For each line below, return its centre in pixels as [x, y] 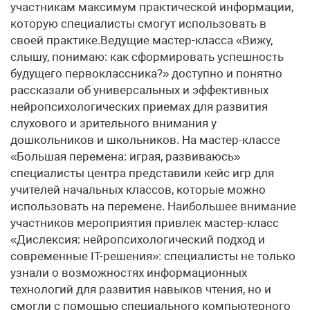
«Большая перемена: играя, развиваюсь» [125, 156]
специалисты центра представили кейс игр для [142, 173]
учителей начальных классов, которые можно [138, 190]
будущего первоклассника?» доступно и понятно [146, 73]
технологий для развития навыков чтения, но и [141, 289]
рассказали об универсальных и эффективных [139, 90]
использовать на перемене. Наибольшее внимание [153, 206]
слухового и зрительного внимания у [113, 123]
